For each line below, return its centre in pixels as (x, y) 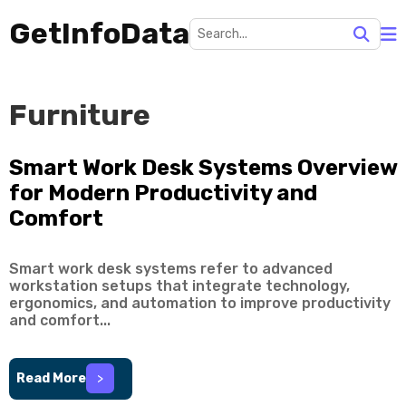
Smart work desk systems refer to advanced (171, 269)
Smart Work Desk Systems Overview (203, 168)
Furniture (80, 115)
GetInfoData (99, 34)
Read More (51, 379)
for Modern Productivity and (163, 193)
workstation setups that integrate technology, (179, 286)
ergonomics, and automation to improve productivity (200, 303)
